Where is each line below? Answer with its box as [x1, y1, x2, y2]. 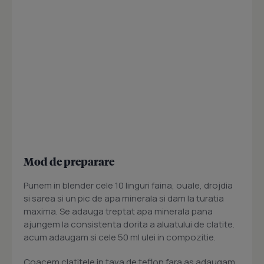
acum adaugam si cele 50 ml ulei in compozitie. [24, 231, 216, 244]
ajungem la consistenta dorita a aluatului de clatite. [24, 218, 235, 231]
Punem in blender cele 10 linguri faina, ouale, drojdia [24, 179, 233, 192]
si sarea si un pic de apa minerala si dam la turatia [24, 192, 224, 205]
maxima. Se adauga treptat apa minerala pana [24, 205, 213, 218]
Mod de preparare [24, 154, 114, 169]
